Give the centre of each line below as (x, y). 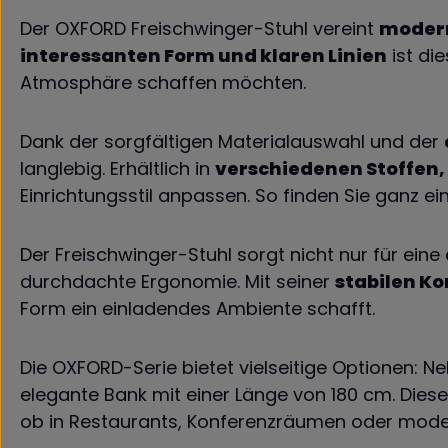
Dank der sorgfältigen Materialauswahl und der (232, 141)
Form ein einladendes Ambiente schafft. (200, 308)
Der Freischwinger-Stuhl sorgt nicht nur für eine (232, 254)
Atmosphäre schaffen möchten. (165, 82)
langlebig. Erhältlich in (117, 168)
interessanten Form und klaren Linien (203, 55)
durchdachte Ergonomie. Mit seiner (177, 281)
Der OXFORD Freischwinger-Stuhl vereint (199, 28)
